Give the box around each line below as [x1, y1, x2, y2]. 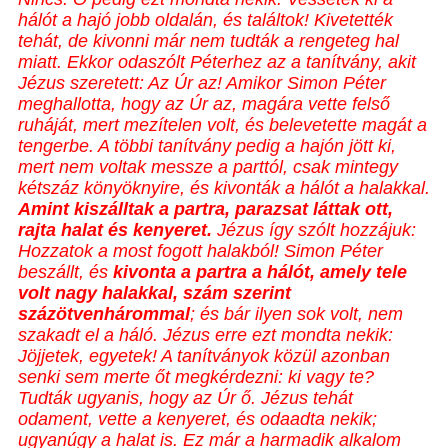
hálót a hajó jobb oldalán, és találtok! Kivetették [18, 10, 393, 31]
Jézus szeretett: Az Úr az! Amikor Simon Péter [18, 73, 386, 94]
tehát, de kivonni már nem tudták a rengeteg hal [18, 31, 399, 52]
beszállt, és [18, 262, 113, 283]
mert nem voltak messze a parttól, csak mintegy [18, 157, 398, 178]
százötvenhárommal [18, 304, 190, 325]
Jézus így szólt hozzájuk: [217, 220, 416, 241]
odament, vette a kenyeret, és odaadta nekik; [18, 409, 377, 430]
